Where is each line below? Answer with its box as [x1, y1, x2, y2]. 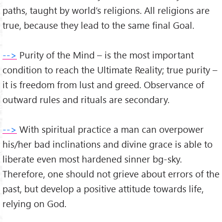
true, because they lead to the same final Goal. [2, 19, 194, 32]
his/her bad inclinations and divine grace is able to [2, 138, 213, 151]
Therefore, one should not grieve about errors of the [2, 167, 220, 180]
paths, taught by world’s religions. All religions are [2, 4, 210, 17]
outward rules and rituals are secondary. [2, 93, 169, 106]
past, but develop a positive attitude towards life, [2, 182, 204, 195]
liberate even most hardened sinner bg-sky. [2, 153, 182, 166]
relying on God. [2, 197, 66, 210]
